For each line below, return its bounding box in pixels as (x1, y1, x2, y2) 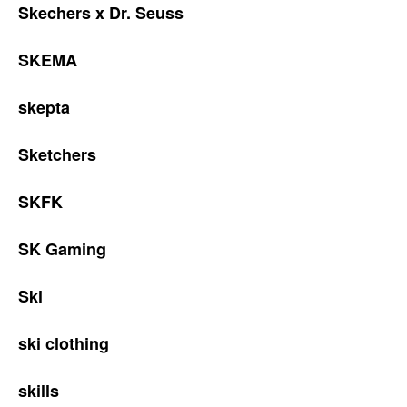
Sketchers (18, 143, 96, 166)
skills (18, 379, 59, 402)
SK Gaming (18, 237, 106, 261)
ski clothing (18, 332, 109, 355)
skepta (18, 95, 70, 119)
